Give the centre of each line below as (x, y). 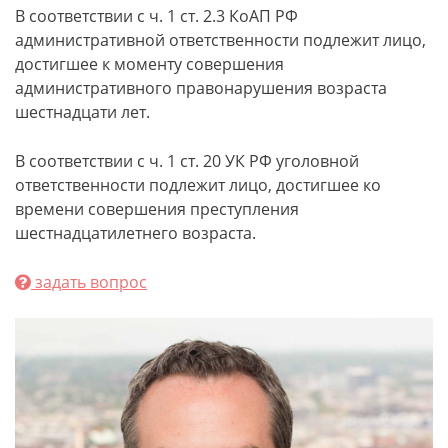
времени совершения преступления (157, 208)
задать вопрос (89, 281)
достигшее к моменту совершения (149, 63)
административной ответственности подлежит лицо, (220, 39)
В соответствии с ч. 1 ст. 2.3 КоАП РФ (156, 15)
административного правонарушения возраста (201, 87)
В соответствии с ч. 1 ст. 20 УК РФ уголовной (187, 160)
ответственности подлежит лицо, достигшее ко (198, 184)
